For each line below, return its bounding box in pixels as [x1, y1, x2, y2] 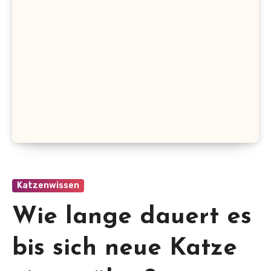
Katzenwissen [17, 180, 79, 191]
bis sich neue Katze [12, 237, 237, 261]
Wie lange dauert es [12, 205, 252, 230]
